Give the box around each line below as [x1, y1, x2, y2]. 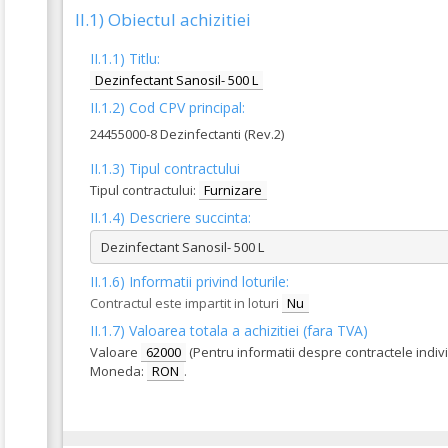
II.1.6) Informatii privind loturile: [90, 272, 289, 291]
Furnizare [204, 181, 262, 199]
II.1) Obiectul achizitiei [75, 8, 251, 31]
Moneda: [90, 362, 147, 380]
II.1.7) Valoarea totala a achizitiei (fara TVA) [90, 321, 368, 340]
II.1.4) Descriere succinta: [90, 208, 251, 227]
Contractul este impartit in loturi [90, 294, 279, 312]
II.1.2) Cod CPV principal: [90, 98, 245, 117]
